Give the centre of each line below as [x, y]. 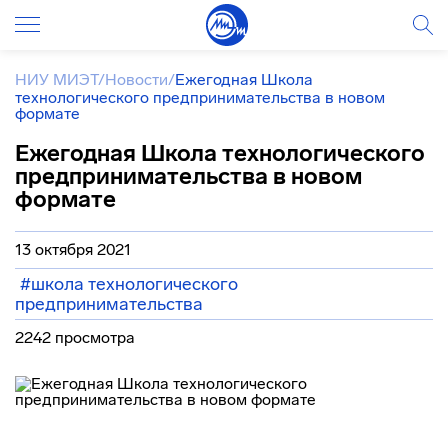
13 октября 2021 [73, 249]
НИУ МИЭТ [56, 79]
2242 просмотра [75, 337]
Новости [136, 79]
